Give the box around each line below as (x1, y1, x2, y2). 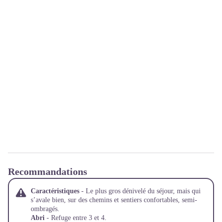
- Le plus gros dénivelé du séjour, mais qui (79, 187, 201, 195)
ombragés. (31, 205, 59, 213)
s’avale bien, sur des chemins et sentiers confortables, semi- (31, 196, 197, 204)
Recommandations (8, 166, 87, 177)
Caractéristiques (31, 187, 79, 195)
